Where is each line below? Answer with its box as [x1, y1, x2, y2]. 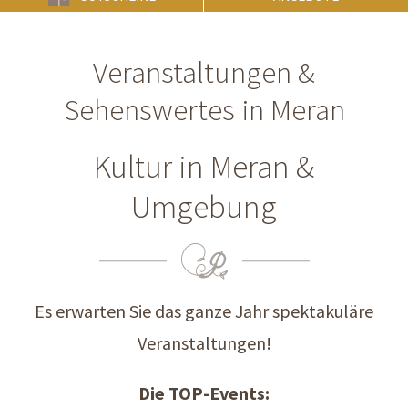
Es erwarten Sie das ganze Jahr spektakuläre [35, 300, 373, 322]
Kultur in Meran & [94, 147, 314, 187]
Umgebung [131, 187, 277, 227]
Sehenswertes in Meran [63, 91, 345, 128]
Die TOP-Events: [138, 382, 270, 404]
